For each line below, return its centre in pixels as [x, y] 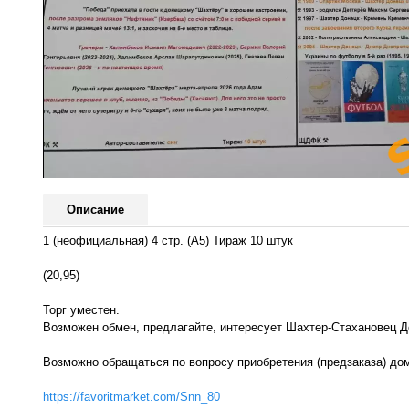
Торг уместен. [81, 309]
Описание [95, 210]
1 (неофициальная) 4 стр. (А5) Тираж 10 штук [168, 240]
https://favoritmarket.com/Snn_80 [131, 396]
